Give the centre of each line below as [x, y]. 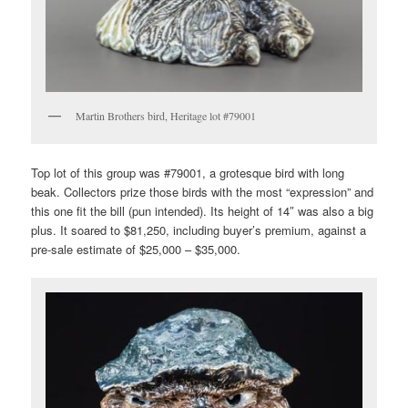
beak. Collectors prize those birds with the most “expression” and [203, 192]
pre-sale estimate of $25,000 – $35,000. [136, 250]
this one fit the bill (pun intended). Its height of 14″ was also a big [203, 211]
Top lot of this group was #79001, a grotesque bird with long [188, 173]
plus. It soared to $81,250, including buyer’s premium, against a [199, 230]
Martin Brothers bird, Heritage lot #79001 [166, 115]
